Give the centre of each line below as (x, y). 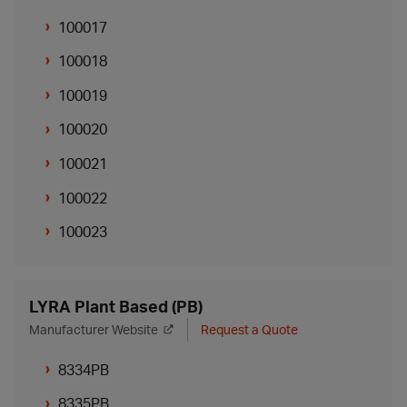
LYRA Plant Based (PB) (116, 306)
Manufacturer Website (94, 329)
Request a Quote (249, 329)
